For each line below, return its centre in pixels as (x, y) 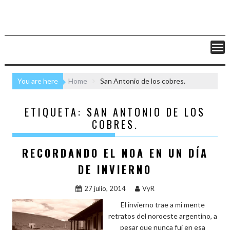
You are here (38, 81)
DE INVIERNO (115, 169)
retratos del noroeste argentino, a (162, 216)
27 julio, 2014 (105, 188)
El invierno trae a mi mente (162, 204)
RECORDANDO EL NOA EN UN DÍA (115, 153)
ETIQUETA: (56, 112)
